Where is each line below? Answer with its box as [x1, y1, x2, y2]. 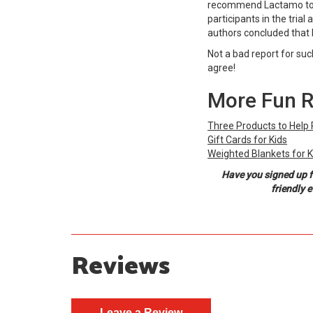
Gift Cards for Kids [208, 133, 287, 145]
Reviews [71, 245, 170, 287]
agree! [208, 61, 238, 73]
